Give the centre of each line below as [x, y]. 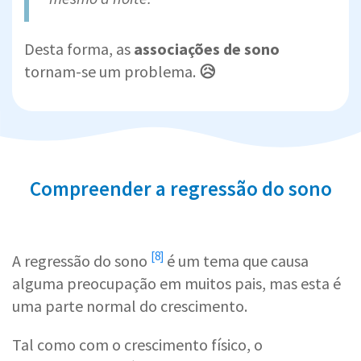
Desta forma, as [79, 48]
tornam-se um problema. [112, 71]
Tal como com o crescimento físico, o [137, 344]
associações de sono [207, 48]
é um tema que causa [236, 260]
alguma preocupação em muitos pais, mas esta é [176, 283]
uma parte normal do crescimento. [130, 305]
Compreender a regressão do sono [180, 188]
